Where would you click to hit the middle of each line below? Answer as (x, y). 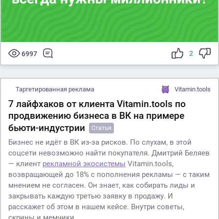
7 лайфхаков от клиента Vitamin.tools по (97, 104)
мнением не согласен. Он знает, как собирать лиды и (102, 185)
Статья (101, 128)
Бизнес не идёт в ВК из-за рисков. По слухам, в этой (100, 142)
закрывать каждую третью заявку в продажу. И (91, 196)
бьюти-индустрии (47, 128)
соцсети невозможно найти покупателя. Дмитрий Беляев (109, 153)
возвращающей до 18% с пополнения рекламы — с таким (109, 174)
